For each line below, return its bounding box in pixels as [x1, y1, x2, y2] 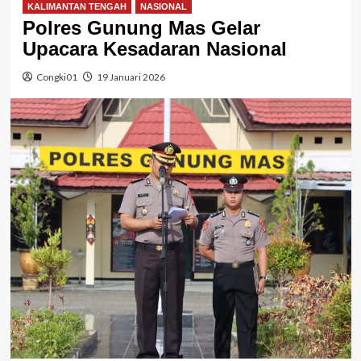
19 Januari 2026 [96, 71, 165, 84]
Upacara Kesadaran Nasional [22, 38, 287, 60]
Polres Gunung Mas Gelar [22, 17, 260, 39]
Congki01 [35, 71, 77, 84]
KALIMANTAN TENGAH [27, 2, 127, 12]
